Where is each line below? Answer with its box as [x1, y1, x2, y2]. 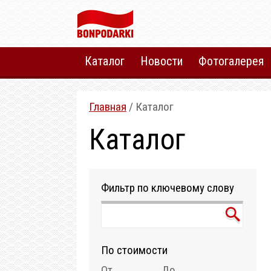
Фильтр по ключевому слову [101, 181, 234, 195]
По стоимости [101, 243, 168, 257]
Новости [140, 54, 183, 68]
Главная [89, 100, 126, 114]
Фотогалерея [198, 54, 264, 68]
